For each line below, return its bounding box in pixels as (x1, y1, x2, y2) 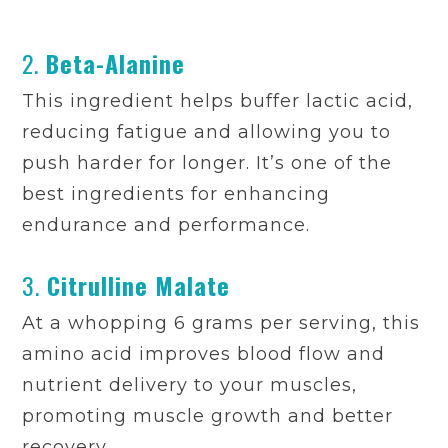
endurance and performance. (22, 214, 311, 237)
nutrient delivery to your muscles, (22, 374, 358, 397)
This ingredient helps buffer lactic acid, (22, 90, 414, 113)
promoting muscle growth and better (22, 405, 394, 428)
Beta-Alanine (46, 45, 186, 82)
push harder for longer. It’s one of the (22, 152, 393, 175)
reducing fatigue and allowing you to (22, 121, 392, 144)
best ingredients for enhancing (22, 183, 331, 206)
